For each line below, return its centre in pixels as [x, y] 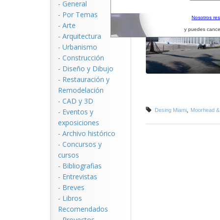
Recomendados [83, 209]
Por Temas [80, 14]
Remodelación [81, 90]
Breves [73, 187]
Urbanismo [80, 47]
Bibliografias [82, 166]
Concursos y [82, 144]
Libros [72, 198]
